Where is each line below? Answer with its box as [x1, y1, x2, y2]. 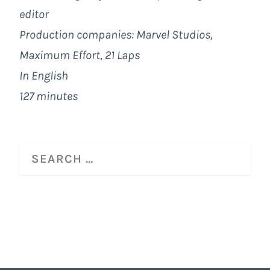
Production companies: [19, 28, 136, 42]
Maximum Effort [19, 48, 100, 63]
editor [19, 7, 49, 22]
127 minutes [19, 89, 80, 104]
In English [19, 69, 68, 83]
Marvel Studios [136, 28, 210, 42]
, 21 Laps [100, 48, 140, 63]
